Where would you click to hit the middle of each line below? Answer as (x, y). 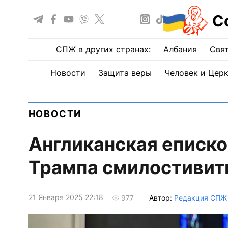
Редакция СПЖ (200, 197)
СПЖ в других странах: (103, 49)
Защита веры (125, 73)
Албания (180, 49)
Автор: (161, 197)
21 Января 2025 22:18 (66, 197)
